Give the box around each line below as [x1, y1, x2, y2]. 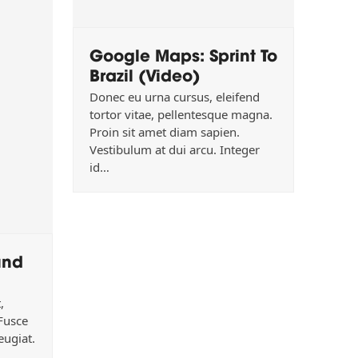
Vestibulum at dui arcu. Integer [89, 141, 260, 158]
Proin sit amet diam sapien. [89, 124, 240, 141]
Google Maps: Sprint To [89, 42, 277, 66]
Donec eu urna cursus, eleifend [89, 89, 260, 105]
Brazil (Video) [89, 62, 200, 86]
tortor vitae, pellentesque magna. [89, 106, 272, 123]
